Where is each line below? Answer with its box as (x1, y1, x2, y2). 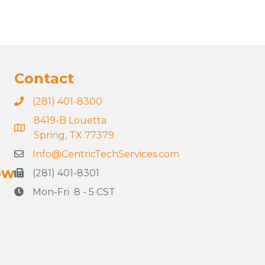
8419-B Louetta (34, 115, 106, 126)
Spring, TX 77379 (34, 130, 119, 141)
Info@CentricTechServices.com (33, 148, 179, 160)
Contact (14, 70, 74, 87)
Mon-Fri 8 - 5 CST (33, 186, 115, 198)
